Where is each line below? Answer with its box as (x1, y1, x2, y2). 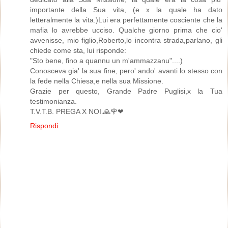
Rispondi (30, 121, 58, 130)
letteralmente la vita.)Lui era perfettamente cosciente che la (30, 15, 222, 24)
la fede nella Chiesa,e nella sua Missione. (30, 76, 163, 85)
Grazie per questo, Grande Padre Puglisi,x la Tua (30, 87, 222, 95)
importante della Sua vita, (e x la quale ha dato (30, 5, 222, 14)
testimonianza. (30, 97, 77, 105)
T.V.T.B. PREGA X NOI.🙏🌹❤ (30, 107, 124, 116)
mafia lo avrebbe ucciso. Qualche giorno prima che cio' (30, 25, 222, 34)
